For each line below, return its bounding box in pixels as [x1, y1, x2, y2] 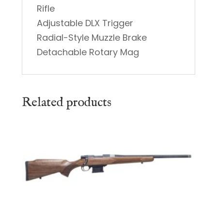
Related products [21, 94, 111, 110]
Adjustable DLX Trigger [36, 16, 133, 29]
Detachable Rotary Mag [36, 46, 139, 58]
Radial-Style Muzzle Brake [36, 31, 147, 44]
